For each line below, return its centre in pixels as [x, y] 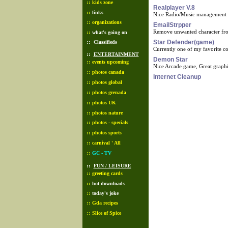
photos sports [107, 133]
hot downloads [108, 183]
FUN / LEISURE [112, 166]
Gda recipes [105, 203]
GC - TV [102, 153]
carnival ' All [106, 143]
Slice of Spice [106, 213]
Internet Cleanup [177, 77]
